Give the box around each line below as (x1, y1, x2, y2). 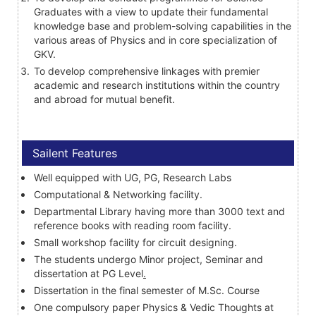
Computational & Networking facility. (34, 188, 202, 200)
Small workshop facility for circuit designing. (34, 236, 237, 248)
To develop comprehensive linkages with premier (34, 64, 260, 77)
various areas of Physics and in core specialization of (34, 33, 277, 46)
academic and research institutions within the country (34, 78, 280, 91)
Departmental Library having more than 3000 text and (34, 205, 285, 217)
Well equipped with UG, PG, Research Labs (34, 171, 231, 183)
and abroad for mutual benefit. (34, 92, 175, 105)
